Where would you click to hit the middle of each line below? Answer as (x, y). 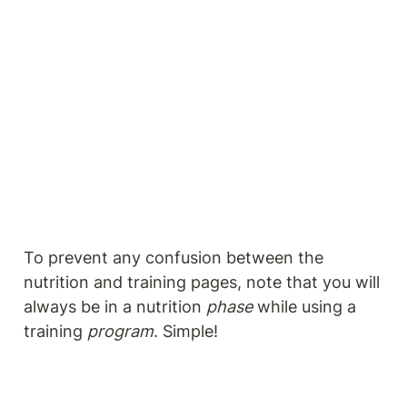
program (120, 331)
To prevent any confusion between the (174, 257)
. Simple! (186, 331)
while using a (304, 306)
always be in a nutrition (115, 306)
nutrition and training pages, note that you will (202, 282)
